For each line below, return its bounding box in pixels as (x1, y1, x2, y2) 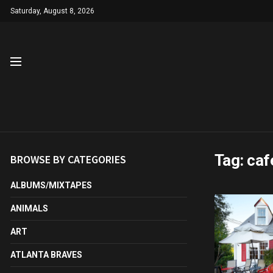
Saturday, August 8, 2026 (10, 7, 94, 15)
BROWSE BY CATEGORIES (10, 152, 126, 166)
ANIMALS (10, 204, 48, 213)
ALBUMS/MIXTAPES (10, 180, 92, 190)
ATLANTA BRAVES (10, 250, 82, 260)
